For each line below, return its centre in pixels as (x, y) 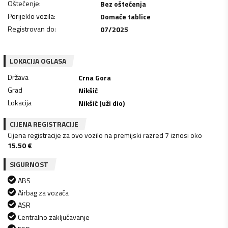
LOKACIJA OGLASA (38, 61)
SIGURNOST (29, 164)
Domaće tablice (125, 16)
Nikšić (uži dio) (102, 103)
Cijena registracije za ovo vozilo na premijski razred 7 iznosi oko (105, 135)
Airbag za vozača (43, 192)
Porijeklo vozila (31, 16)
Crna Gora (95, 77)
